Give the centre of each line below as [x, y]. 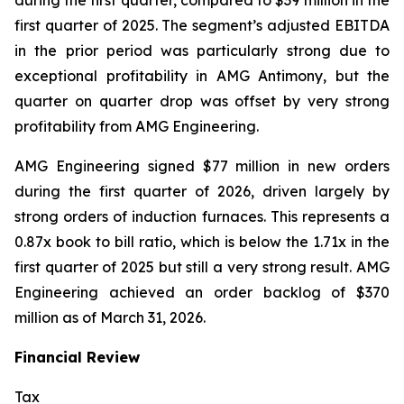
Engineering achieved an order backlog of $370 [202, 292]
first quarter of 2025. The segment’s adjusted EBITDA [202, 25]
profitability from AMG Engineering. [137, 126]
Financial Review [77, 357]
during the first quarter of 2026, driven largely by [202, 191]
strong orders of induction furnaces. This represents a [202, 216]
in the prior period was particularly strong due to [202, 50]
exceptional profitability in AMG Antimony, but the [202, 76]
